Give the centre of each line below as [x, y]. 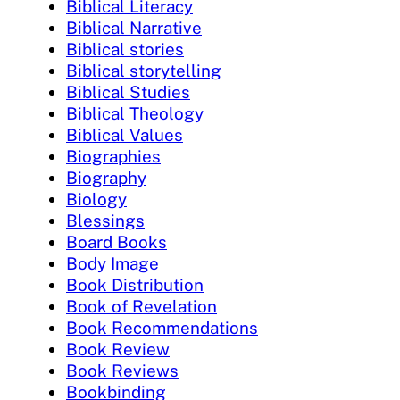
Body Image [112, 263]
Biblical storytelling [144, 70]
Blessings [105, 220]
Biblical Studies [128, 92]
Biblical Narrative [134, 27]
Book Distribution [135, 284]
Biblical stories [125, 49]
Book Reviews [122, 370]
